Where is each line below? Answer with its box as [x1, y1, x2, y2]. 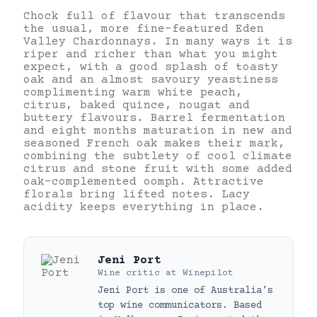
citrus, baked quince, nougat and [23, 98, 250, 112]
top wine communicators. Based [98, 299, 262, 311]
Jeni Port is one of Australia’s [98, 284, 273, 296]
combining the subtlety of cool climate [23, 149, 292, 163]
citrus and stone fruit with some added [23, 162, 292, 175]
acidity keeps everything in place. [23, 200, 264, 214]
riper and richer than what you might [23, 47, 278, 61]
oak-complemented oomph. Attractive [23, 175, 264, 188]
